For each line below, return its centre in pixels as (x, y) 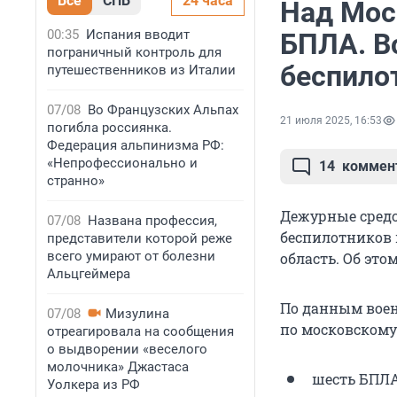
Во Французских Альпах (163, 110)
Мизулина (137, 314)
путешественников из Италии (141, 70)
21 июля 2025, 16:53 (331, 121)
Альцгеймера (89, 274)
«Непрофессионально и (122, 163)
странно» (76, 181)
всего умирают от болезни (131, 256)
